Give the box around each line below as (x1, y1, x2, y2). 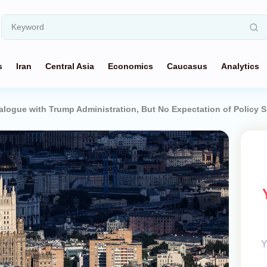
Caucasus (167, 61, 207, 71)
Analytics (221, 61, 259, 71)
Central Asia (45, 61, 94, 71)
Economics (108, 61, 153, 71)
